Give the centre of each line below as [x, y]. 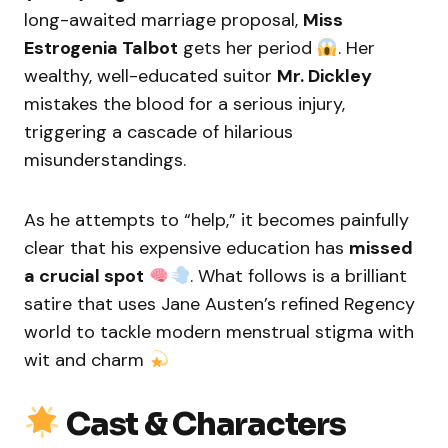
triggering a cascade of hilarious [158, 132]
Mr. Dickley [324, 76]
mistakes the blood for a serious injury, [184, 104]
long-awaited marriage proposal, [163, 20]
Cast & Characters [206, 424]
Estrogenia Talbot [101, 48]
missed [381, 248]
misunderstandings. [105, 160]
